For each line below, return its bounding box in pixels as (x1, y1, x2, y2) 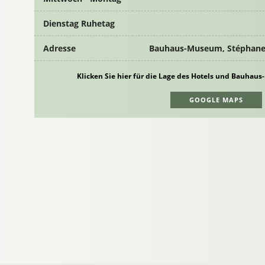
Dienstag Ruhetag (43, 17, 115, 29)
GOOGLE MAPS (189, 95, 243, 104)
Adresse (43, 42, 76, 54)
